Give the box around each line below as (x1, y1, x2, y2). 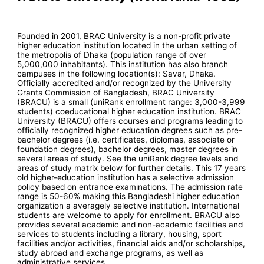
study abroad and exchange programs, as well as (17, 247, 204, 258)
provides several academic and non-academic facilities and (17, 219, 243, 229)
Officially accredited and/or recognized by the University (17, 78, 232, 88)
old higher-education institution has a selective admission (17, 172, 235, 182)
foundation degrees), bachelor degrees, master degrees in (17, 144, 238, 154)
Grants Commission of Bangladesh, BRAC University (17, 87, 215, 97)
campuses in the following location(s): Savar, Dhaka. (17, 68, 216, 78)
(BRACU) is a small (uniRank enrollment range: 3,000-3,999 (17, 97, 246, 107)
